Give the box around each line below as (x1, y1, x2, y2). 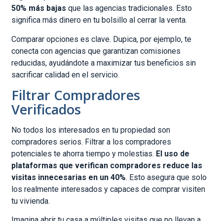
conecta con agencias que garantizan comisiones (11, 46, 181, 56)
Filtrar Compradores (11, 86, 141, 105)
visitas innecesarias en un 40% (11, 173, 126, 183)
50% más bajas (11, 3, 67, 13)
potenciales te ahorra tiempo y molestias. (11, 149, 156, 159)
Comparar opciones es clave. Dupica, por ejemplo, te (11, 34, 192, 44)
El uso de (156, 149, 190, 159)
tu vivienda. (11, 196, 50, 206)
